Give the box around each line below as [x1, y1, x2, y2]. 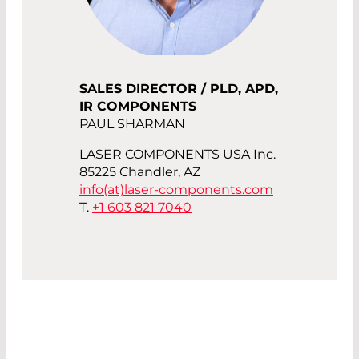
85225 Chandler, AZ [79, 164, 200, 180]
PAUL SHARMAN [79, 116, 185, 132]
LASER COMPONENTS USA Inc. [79, 147, 276, 163]
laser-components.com [124, 182, 273, 198]
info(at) [79, 182, 124, 198]
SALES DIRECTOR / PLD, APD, [79, 81, 278, 97]
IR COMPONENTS [79, 99, 196, 115]
